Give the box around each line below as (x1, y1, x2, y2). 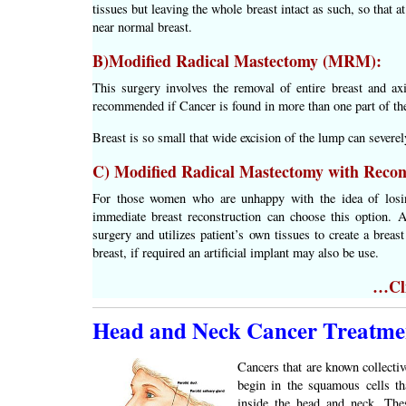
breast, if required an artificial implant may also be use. (92, 244, 379, 262)
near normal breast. (92, 18, 192, 36)
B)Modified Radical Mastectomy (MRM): (92, 49, 382, 73)
